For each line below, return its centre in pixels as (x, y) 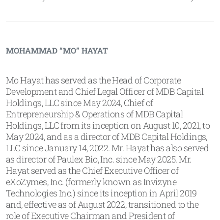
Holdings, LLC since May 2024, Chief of (80, 103)
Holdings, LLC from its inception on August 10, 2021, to (108, 125)
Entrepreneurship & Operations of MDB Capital (95, 114)
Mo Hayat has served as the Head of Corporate (94, 80)
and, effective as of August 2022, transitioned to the (102, 204)
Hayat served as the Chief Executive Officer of (92, 170)
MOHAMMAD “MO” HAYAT (57, 50)
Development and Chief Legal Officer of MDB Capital (105, 91)
